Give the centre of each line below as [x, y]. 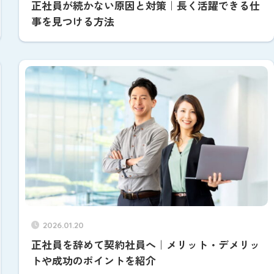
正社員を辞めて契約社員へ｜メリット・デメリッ [146, 245]
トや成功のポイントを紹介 [94, 261]
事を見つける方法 [73, 21]
